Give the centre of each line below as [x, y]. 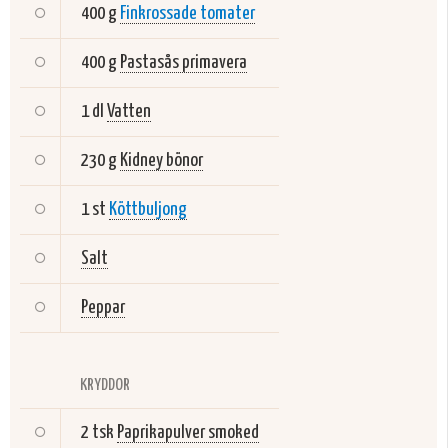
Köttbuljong [148, 209]
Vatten [129, 111]
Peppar [103, 307]
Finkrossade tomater [187, 13]
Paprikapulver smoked [188, 432]
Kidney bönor [161, 160]
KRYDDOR [105, 385]
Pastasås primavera [183, 62]
